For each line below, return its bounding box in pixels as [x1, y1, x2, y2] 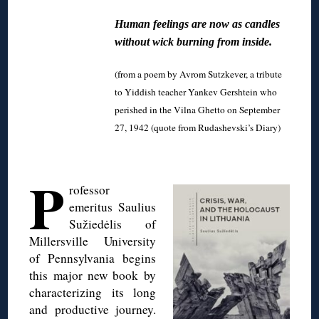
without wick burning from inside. [115, 35, 273, 48]
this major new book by [29, 266, 156, 283]
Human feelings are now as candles [115, 17, 281, 30]
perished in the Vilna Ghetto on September [115, 103, 281, 116]
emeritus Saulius [69, 198, 156, 215]
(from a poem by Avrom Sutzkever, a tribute [115, 67, 283, 80]
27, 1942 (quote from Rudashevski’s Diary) [115, 120, 281, 134]
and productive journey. [29, 300, 156, 318]
